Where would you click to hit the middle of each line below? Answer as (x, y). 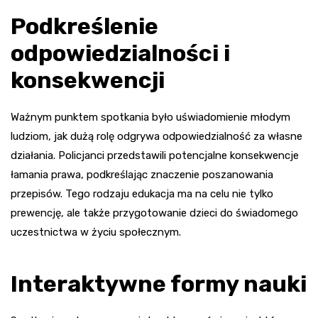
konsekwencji (88, 80)
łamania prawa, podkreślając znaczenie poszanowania (142, 174)
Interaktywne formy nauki (159, 284)
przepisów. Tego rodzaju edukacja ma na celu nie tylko (142, 193)
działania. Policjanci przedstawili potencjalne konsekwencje (155, 155)
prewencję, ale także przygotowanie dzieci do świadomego (154, 213)
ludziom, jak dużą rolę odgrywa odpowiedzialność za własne (157, 136)
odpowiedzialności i (120, 53)
